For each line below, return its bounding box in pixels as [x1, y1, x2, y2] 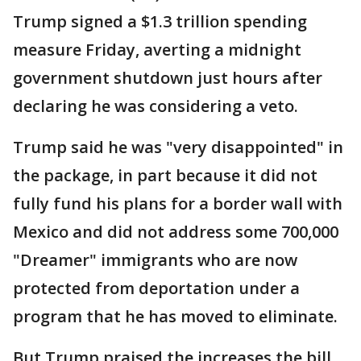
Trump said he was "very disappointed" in [13, 136, 343, 158]
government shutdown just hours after [13, 67, 322, 89]
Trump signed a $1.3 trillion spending [13, 10, 307, 32]
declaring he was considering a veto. [13, 95, 298, 117]
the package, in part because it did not [13, 164, 317, 186]
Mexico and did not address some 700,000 [13, 221, 338, 243]
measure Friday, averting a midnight [13, 39, 301, 60]
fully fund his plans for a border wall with [13, 193, 342, 214]
